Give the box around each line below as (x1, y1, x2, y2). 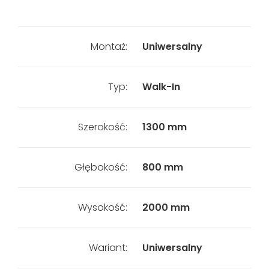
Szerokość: (77, 120, 127, 134)
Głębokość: (74, 160, 127, 174)
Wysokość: (77, 201, 127, 214)
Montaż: (90, 40, 127, 53)
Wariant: (88, 241, 127, 255)
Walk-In (142, 80, 180, 94)
